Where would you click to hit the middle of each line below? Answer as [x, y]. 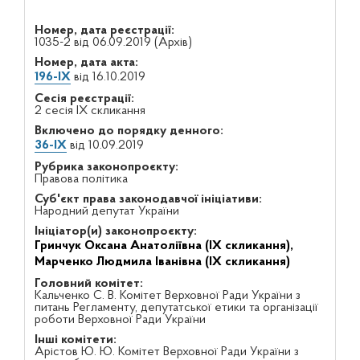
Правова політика [81, 179]
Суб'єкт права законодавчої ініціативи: [148, 199]
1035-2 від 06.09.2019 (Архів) [113, 43]
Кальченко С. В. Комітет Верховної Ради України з [167, 296]
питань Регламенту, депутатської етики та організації [176, 308]
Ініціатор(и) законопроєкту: [115, 231]
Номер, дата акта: [86, 63]
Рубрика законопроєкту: [106, 167]
